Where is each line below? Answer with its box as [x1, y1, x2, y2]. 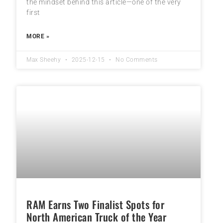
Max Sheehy [26, 56, 63, 64]
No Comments [113, 56, 158, 64]
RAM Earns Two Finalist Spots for [26, 197, 165, 213]
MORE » [26, 33, 50, 40]
